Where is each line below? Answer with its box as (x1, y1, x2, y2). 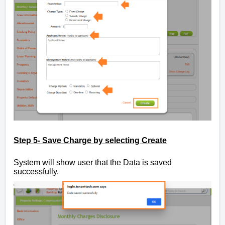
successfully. (14, 167, 61, 176)
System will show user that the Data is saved (14, 158, 172, 167)
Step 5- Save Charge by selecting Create (14, 136, 167, 145)
